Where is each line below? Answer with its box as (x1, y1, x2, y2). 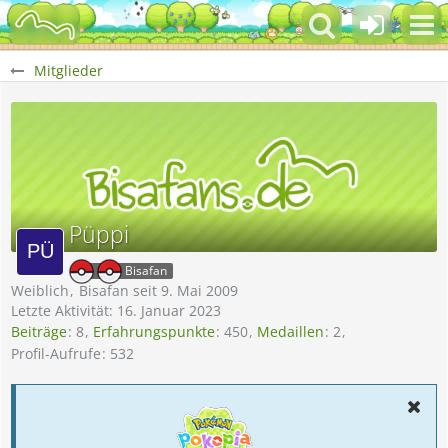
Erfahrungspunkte (93, 322, 215, 342)
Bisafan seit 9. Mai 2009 (79, 281, 238, 300)
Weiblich (11, 281, 69, 300)
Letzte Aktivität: (11, 301, 117, 320)
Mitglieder (34, 61, 103, 80)
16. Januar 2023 (117, 301, 221, 320)
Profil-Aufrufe (11, 343, 101, 363)
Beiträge (11, 322, 67, 342)
